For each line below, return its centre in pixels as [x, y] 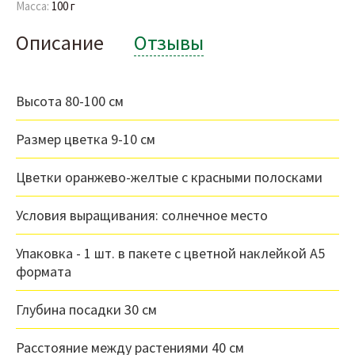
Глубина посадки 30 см [86, 310]
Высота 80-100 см [70, 101]
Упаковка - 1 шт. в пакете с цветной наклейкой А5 [170, 254]
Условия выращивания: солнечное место [142, 216]
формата [44, 272]
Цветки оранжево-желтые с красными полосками [169, 177]
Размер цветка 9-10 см [86, 139]
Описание [60, 43]
